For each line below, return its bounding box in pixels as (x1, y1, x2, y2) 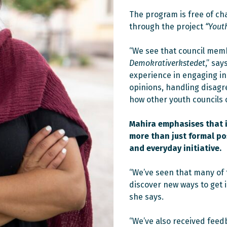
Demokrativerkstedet (129, 58, 205, 68)
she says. (129, 192, 164, 202)
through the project (129, 21, 205, 31)
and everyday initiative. (129, 143, 221, 153)
